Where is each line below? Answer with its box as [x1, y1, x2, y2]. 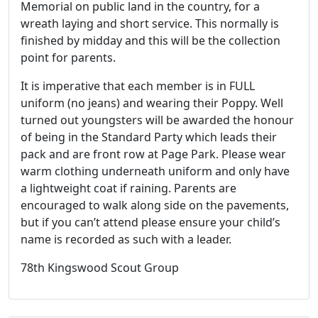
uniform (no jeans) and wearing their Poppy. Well [21, 95, 283, 111]
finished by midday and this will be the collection [21, 33, 280, 49]
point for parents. [21, 50, 116, 66]
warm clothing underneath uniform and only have [21, 163, 290, 180]
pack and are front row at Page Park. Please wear [21, 146, 286, 163]
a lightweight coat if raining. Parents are [21, 180, 236, 197]
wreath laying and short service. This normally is [21, 16, 279, 32]
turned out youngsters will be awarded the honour [21, 112, 294, 128]
